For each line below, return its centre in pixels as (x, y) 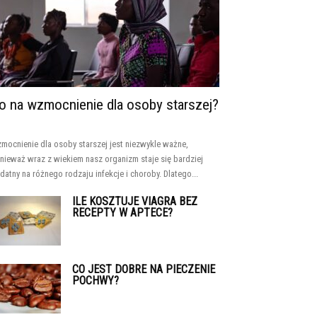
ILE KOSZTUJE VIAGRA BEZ (135, 201)
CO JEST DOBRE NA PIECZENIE (144, 269)
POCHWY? (96, 281)
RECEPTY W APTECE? (122, 213)
